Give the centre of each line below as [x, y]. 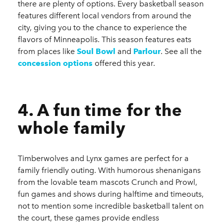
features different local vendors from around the [105, 16]
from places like [47, 52]
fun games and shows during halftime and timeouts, [111, 194]
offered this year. [124, 63]
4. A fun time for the [100, 110]
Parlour [147, 52]
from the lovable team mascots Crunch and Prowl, [108, 182]
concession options [55, 63]
